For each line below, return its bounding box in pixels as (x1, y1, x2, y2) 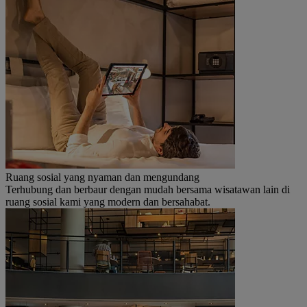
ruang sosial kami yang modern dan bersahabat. (5, 195, 210, 208)
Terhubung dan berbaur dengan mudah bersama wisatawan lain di (5, 183, 290, 195)
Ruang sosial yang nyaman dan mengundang (5, 171, 199, 183)
